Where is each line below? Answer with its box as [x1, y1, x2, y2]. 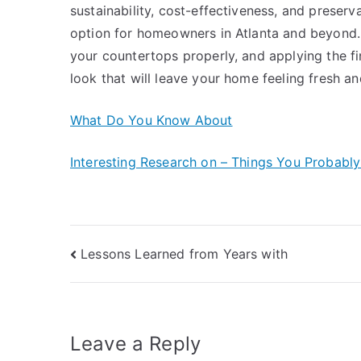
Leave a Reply [70, 332, 201, 356]
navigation [69, 275, 198, 306]
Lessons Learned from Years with [81, 245, 288, 262]
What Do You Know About [70, 112, 233, 128]
